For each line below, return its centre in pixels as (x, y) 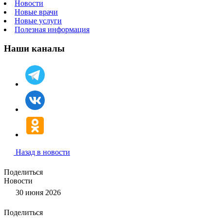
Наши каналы (34, 49)
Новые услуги (38, 21)
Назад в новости (43, 152)
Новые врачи (36, 12)
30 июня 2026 (37, 192)
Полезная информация (52, 30)
